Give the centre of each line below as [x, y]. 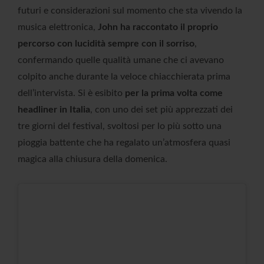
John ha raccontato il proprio [158, 27]
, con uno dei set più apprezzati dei [161, 110]
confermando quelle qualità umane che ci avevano [121, 60]
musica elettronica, [58, 27]
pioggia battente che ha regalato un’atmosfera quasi [124, 143]
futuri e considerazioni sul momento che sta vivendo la [130, 11]
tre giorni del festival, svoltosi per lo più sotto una [120, 126]
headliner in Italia [54, 110]
